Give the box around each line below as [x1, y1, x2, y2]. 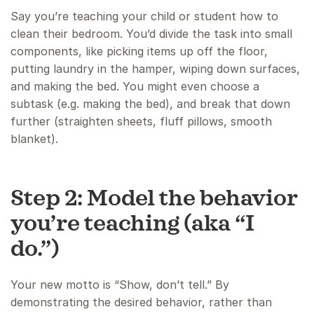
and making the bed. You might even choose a [11, 79, 259, 94]
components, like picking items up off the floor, [11, 44, 268, 59]
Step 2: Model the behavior [11, 188, 298, 211]
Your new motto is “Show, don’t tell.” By [11, 278, 229, 292]
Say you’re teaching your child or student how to [11, 9, 278, 24]
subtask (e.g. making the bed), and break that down [11, 97, 290, 111]
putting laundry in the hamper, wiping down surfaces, [11, 62, 300, 76]
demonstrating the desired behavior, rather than [11, 295, 272, 310]
